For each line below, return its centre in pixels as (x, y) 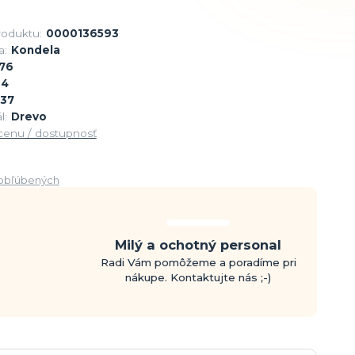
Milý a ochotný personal (198, 244)
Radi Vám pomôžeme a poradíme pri (198, 262)
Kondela (35, 50)
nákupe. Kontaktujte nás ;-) (198, 277)
